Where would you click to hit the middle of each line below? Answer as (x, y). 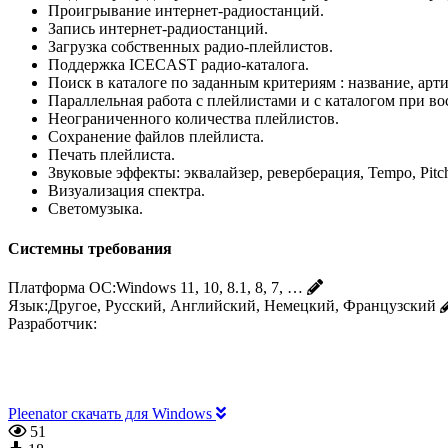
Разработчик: (52, 323)
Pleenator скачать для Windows (112, 413)
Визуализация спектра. (126, 191)
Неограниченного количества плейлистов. (193, 119)
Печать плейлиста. (111, 155)
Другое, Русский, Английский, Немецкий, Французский (242, 305)
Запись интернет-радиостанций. (158, 29)
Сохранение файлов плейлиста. (156, 137)
